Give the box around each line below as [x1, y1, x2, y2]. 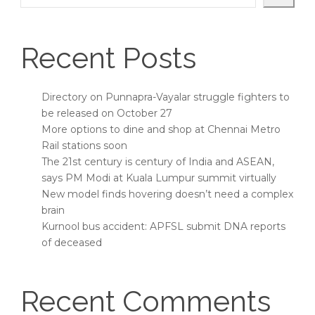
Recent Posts [20, 41, 196, 76]
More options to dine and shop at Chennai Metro [41, 123, 281, 136]
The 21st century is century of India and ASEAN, [41, 155, 274, 169]
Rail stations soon [41, 139, 127, 153]
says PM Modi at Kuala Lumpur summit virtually [41, 172, 276, 185]
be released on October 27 [41, 107, 172, 120]
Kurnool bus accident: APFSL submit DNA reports [41, 220, 285, 233]
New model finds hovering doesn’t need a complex [41, 188, 293, 201]
